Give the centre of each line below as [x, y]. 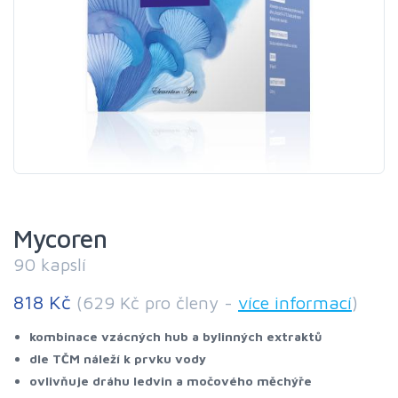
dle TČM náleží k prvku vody [118, 358]
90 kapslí [50, 264]
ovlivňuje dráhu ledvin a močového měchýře [171, 381]
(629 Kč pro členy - [157, 302]
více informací [295, 302]
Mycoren [60, 239]
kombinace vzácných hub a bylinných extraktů [175, 336]
